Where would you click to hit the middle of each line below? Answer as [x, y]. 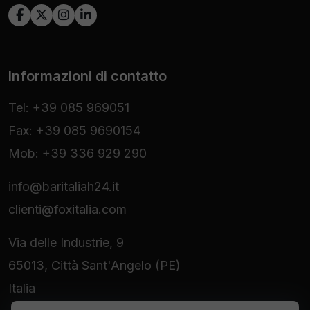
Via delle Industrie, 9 [66, 242]
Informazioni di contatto [88, 76]
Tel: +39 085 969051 [69, 107]
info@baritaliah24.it [64, 186]
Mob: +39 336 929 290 [77, 153]
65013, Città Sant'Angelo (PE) [94, 265]
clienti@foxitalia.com [67, 209]
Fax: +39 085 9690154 [74, 130]
